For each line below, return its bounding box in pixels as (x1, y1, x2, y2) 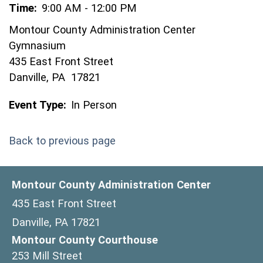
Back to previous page (9, 134, 116, 147)
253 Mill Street (12, 249, 82, 262)
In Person (71, 99, 117, 111)
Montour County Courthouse (12, 234, 158, 246)
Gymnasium (9, 39, 66, 52)
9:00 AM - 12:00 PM (42, 2, 137, 14)
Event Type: (9, 99, 66, 111)
